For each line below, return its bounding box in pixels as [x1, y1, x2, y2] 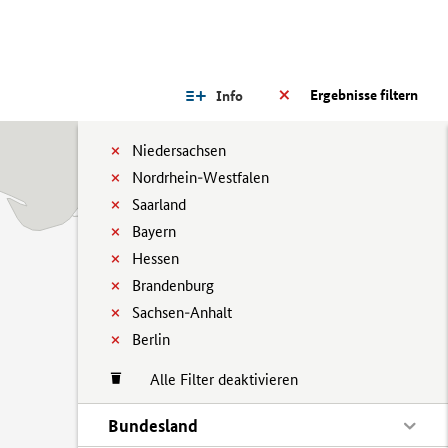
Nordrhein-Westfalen [132, 168, 269, 187]
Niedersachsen [132, 141, 226, 160]
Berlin [132, 330, 170, 349]
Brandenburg [132, 276, 214, 295]
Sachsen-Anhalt [132, 303, 232, 322]
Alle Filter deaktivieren [130, 370, 298, 389]
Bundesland [108, 415, 198, 436]
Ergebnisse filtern [310, 86, 418, 104]
